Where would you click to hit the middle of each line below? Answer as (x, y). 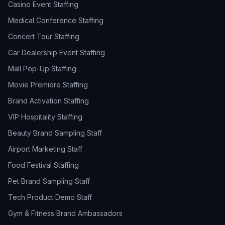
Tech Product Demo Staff (50, 197)
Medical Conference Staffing (56, 20)
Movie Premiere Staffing (48, 85)
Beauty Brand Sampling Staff (55, 133)
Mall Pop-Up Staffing (42, 69)
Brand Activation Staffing (48, 101)
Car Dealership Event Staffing (57, 52)
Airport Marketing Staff (45, 149)
